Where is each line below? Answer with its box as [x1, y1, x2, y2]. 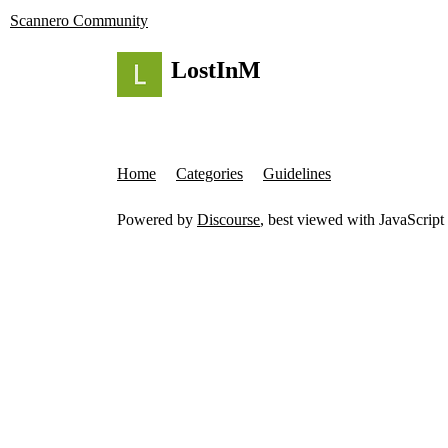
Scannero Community [10, 12, 148, 29]
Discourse [197, 211, 260, 228]
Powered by [117, 211, 197, 228]
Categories [176, 165, 243, 182]
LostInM [171, 57, 261, 84]
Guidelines [263, 165, 331, 182]
